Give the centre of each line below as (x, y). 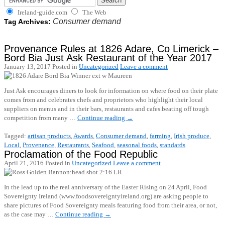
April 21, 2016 (24, 163)
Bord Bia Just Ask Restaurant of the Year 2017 (108, 58)
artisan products (49, 136)
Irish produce (192, 136)
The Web (94, 12)
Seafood (103, 145)
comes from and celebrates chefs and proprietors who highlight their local (103, 100)
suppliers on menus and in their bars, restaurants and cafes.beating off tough (106, 109)
